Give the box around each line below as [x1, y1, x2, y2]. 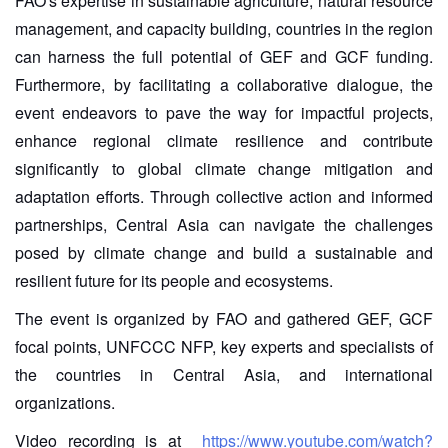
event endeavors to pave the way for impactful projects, [15, 101, 433, 124]
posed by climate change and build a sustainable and [15, 241, 433, 264]
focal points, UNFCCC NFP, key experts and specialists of [15, 335, 433, 358]
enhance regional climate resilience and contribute [15, 129, 433, 152]
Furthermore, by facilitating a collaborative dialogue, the [15, 73, 433, 96]
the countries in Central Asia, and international [15, 363, 433, 386]
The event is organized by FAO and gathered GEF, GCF [15, 307, 433, 330]
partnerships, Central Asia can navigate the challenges [15, 213, 433, 236]
